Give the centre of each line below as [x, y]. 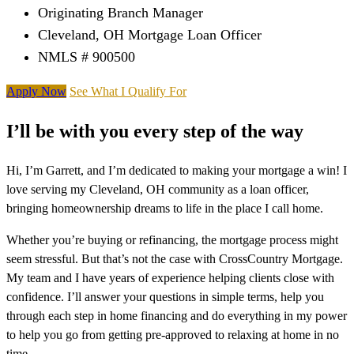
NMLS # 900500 [87, 57]
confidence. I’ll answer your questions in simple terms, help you [165, 297]
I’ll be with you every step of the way [155, 132]
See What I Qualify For [128, 92]
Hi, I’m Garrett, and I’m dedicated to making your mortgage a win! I [177, 171]
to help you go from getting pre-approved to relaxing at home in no [173, 335]
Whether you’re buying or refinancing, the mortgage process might [172, 240]
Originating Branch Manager [121, 13]
